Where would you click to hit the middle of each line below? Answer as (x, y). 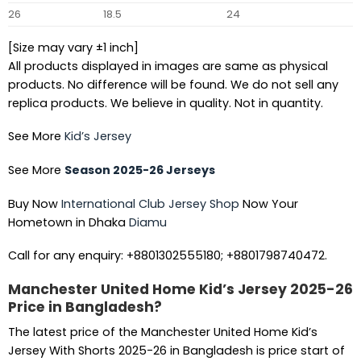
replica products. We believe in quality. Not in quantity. (165, 103)
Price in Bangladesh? (85, 307)
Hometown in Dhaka (68, 222)
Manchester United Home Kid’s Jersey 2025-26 (180, 290)
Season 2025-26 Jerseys (139, 170)
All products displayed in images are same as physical (168, 66)
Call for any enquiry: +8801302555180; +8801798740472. (167, 256)
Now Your (268, 203)
